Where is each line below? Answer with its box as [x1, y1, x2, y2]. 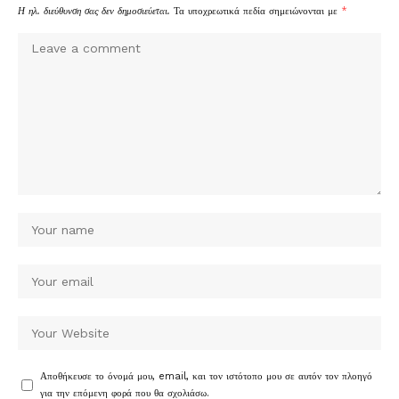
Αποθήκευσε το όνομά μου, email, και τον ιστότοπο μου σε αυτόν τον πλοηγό [40, 370, 372, 382]
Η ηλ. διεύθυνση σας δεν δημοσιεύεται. [18, 5, 170, 17]
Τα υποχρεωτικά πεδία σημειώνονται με [174, 5, 341, 17]
